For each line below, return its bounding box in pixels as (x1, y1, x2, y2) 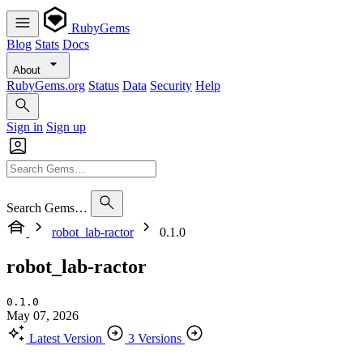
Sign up (46, 120, 86, 134)
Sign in (6, 120, 43, 134)
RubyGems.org (6, 79, 85, 92)
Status (88, 79, 119, 92)
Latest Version (29, 331, 102, 345)
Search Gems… (6, 201, 88, 215)
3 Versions (128, 331, 181, 345)
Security (150, 79, 192, 92)
